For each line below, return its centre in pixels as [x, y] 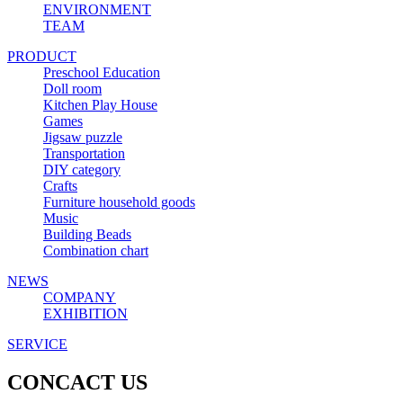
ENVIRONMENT [97, 10]
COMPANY [80, 298]
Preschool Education [102, 73]
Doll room [72, 89]
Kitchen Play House [100, 105]
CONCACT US [77, 383]
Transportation [84, 154]
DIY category [82, 170]
